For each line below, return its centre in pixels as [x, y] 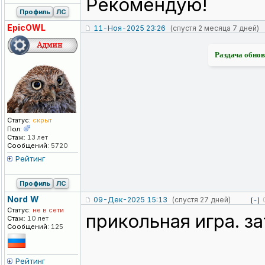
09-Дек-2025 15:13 [130, 200]
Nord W [23, 199]
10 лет [37, 219]
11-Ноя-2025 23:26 [130, 28]
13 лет [37, 138]
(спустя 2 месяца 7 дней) [214, 28]
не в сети [47, 210]
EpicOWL [26, 28]
